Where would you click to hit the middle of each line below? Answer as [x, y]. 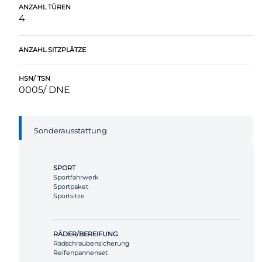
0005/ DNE [44, 90]
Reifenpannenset [80, 253]
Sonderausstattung [70, 130]
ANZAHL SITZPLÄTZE [52, 50]
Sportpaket [71, 187]
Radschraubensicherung [92, 244]
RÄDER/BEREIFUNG [86, 234]
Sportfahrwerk [76, 177]
